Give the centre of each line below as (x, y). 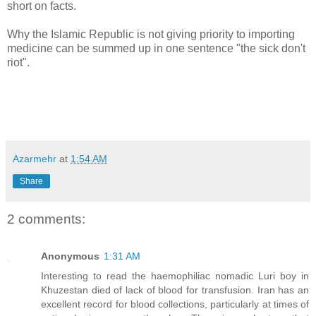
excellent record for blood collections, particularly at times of (175, 304)
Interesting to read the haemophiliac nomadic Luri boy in (175, 275)
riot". (18, 63)
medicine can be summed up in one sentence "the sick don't (156, 49)
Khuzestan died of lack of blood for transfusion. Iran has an (175, 290)
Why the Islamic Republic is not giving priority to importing (151, 35)
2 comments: (46, 219)
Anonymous (70, 256)
